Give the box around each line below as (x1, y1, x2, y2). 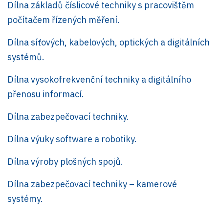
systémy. (7, 193, 43, 204)
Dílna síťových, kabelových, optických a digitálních (7, 36, 210, 48)
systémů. (7, 51, 44, 63)
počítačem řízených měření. (7, 14, 120, 25)
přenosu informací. (7, 88, 84, 100)
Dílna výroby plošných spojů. (7, 155, 123, 167)
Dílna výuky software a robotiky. (7, 133, 137, 145)
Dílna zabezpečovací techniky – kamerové (7, 178, 177, 190)
